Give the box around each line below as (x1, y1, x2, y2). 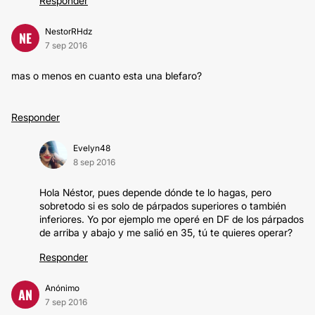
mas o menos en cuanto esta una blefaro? (11, 70, 202, 82)
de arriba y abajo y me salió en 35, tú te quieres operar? (39, 226, 292, 238)
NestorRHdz (45, 26, 92, 37)
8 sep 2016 (73, 157, 115, 167)
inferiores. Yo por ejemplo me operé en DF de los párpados (39, 213, 304, 225)
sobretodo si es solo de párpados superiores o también (39, 200, 286, 212)
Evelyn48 (73, 143, 110, 153)
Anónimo (45, 283, 79, 293)
